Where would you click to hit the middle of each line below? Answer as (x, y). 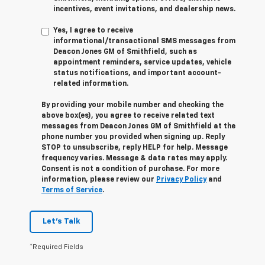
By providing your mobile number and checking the (132, 106)
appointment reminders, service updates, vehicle (142, 63)
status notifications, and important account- (137, 74)
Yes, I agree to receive (93, 31)
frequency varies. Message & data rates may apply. (134, 159)
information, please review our (99, 180)
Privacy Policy (181, 180)
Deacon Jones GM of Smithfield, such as (125, 52)
